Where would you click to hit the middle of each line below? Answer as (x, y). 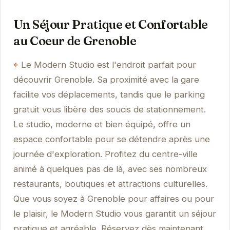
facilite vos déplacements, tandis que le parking (109, 94)
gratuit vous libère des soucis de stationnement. (109, 109)
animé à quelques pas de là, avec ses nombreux (110, 169)
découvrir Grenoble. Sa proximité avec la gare (106, 79)
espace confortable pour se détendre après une (111, 139)
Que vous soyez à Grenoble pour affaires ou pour (113, 198)
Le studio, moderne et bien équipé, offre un (102, 124)
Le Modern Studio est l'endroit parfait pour (108, 64)
